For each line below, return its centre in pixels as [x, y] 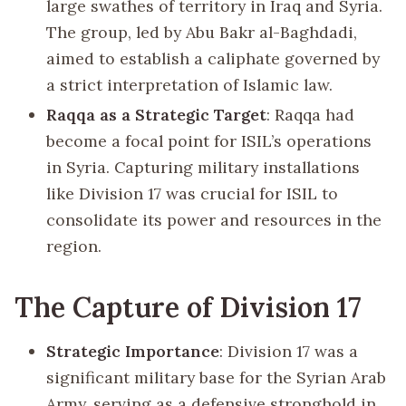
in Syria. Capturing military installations [203, 168]
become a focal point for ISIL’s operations [209, 141]
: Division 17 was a [289, 352]
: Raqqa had [311, 115]
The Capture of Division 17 [188, 306]
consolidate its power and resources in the [214, 220]
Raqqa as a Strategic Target [157, 115]
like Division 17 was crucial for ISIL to [193, 194]
